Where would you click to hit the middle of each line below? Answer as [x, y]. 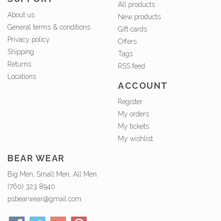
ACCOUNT [143, 86]
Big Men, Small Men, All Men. [53, 174]
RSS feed [131, 66]
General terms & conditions [49, 27]
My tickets [133, 127]
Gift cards [132, 29]
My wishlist [135, 139]
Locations [22, 76]
